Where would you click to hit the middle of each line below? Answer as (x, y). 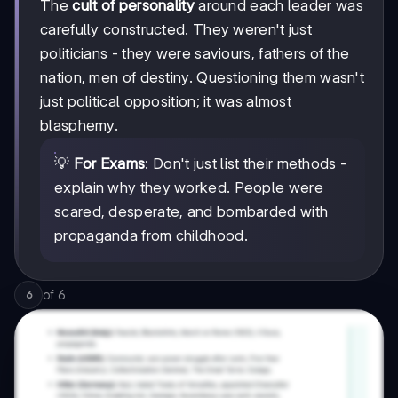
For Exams (109, 163)
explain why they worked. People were (189, 187)
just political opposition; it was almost (166, 101)
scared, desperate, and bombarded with (191, 211)
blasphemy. (80, 125)
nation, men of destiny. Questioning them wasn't (203, 77)
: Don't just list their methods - (246, 163)
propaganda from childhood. (151, 235)
